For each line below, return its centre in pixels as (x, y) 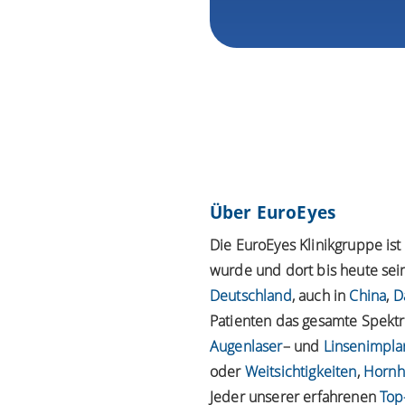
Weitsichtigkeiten (301, 371)
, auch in (320, 295)
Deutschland (251, 295)
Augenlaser (246, 346)
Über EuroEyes (273, 213)
